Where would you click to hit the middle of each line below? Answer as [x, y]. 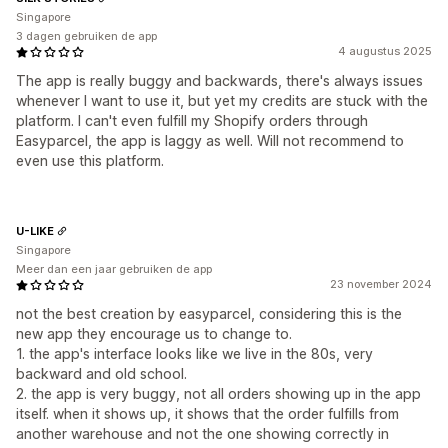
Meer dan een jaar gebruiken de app [114, 269]
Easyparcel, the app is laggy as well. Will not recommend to [210, 141]
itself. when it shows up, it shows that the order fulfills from [207, 414]
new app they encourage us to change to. [154, 334]
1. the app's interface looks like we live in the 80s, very [194, 354]
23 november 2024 [381, 284]
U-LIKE [35, 230]
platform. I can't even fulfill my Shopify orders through [192, 121]
